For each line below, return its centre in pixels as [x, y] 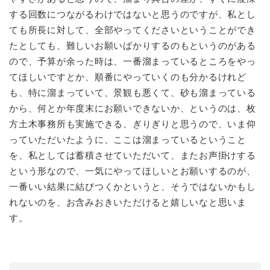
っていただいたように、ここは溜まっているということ [128, 139]
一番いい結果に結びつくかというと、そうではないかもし [133, 186]
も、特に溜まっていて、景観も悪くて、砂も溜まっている [133, 92]
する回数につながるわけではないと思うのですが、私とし [133, 14]
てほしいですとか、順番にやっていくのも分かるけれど [128, 77]
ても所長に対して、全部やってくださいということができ [133, 30]
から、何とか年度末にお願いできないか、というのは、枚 [133, 108]
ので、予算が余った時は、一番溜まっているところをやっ [133, 61]
